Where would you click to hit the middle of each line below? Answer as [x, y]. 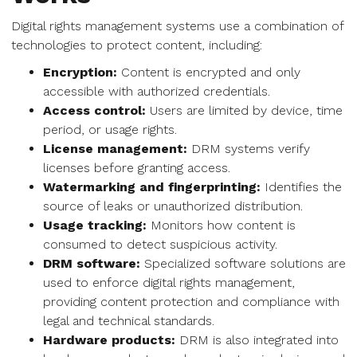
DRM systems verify [249, 149]
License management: [115, 149]
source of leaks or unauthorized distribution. [173, 206]
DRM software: [92, 263]
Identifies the [301, 187]
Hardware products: [109, 340]
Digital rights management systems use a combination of [177, 26]
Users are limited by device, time [244, 110]
